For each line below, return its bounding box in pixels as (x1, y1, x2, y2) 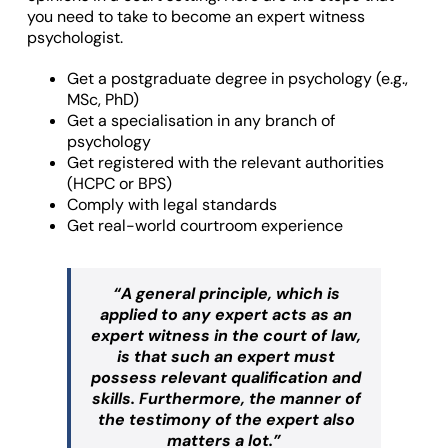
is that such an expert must (117, 345, 335, 367)
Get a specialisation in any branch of (66, 109, 335, 131)
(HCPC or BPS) (66, 172, 172, 194)
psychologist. (26, 26, 123, 48)
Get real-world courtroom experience (66, 214, 343, 236)
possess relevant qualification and (91, 366, 361, 388)
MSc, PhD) (66, 88, 139, 110)
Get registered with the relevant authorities (66, 151, 384, 173)
